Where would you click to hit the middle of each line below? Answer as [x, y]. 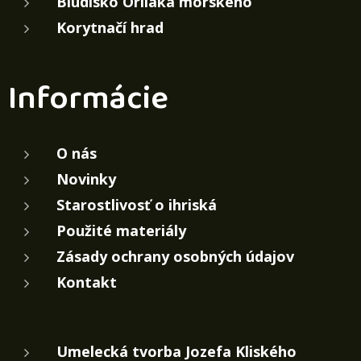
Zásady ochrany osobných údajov [175, 257]
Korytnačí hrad [110, 28]
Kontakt [87, 282]
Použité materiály [121, 231]
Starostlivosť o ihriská [137, 205]
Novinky [86, 179]
